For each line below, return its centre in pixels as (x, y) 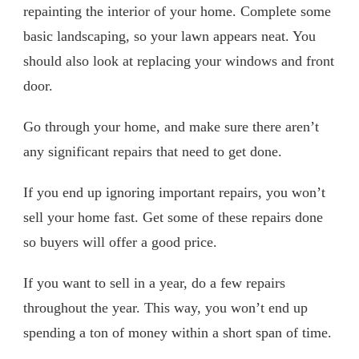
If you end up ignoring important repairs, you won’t (174, 192)
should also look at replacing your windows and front (179, 61)
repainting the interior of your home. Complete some (177, 11)
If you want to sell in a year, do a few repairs (154, 282)
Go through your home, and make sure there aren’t (171, 126)
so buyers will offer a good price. (120, 242)
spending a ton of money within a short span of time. (177, 332)
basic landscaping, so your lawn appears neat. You (169, 36)
